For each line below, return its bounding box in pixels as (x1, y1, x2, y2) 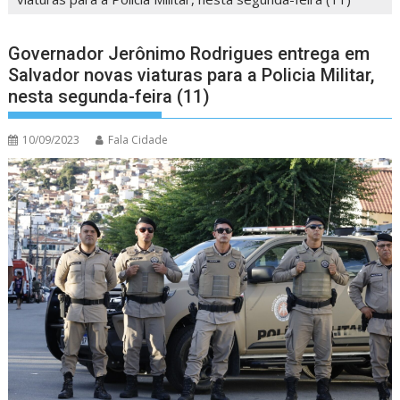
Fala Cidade (108, 132, 169, 148)
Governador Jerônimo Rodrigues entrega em (8, 43, 371, 65)
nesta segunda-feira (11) (8, 86, 211, 108)
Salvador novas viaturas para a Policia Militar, (8, 64, 375, 87)
